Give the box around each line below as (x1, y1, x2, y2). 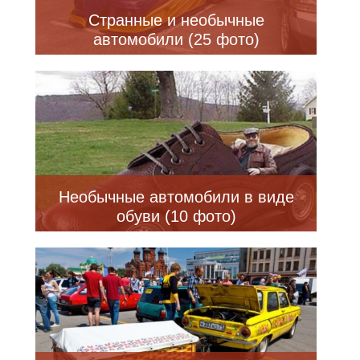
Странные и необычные (88, 10, 264, 29)
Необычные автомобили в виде (58, 187, 294, 206)
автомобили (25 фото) (92, 30, 260, 48)
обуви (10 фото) (116, 207, 236, 225)
